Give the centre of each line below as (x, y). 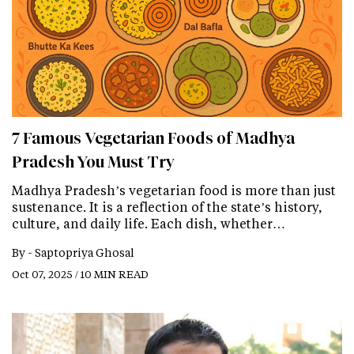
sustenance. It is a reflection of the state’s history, (167, 206)
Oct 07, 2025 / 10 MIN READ (80, 273)
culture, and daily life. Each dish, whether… (149, 223)
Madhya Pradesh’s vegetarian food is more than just (174, 190)
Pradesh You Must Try (93, 162)
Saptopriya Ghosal (85, 252)
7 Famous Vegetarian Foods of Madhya (153, 138)
